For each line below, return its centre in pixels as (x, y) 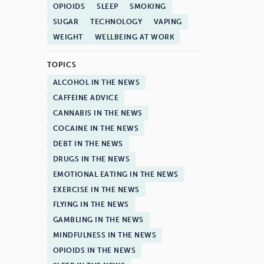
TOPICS (62, 65)
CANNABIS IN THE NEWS (98, 113)
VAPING (168, 22)
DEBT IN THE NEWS (88, 143)
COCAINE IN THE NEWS (96, 129)
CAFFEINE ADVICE (86, 98)
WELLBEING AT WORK (135, 37)
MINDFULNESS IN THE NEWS (105, 235)
